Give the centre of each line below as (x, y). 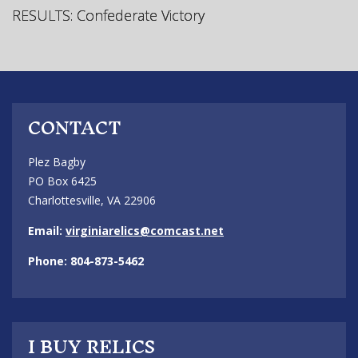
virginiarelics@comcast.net (145, 230)
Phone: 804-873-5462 (86, 261)
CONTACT (75, 127)
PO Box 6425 (62, 181)
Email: (47, 230)
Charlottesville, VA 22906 (92, 200)
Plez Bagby (57, 161)
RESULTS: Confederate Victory (108, 15)
